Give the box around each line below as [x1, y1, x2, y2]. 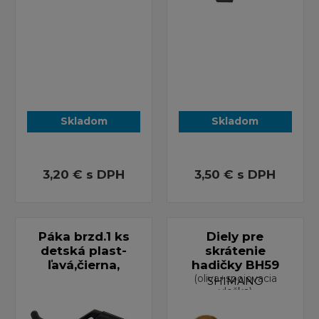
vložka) [218, 284, 252, 298]
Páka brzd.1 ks [38, 229, 130, 244]
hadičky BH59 [191, 257, 279, 272]
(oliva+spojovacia [193, 271, 277, 285]
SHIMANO [206, 273, 263, 288]
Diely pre [206, 229, 264, 244]
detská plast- [41, 243, 127, 258]
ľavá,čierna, [48, 257, 120, 272]
